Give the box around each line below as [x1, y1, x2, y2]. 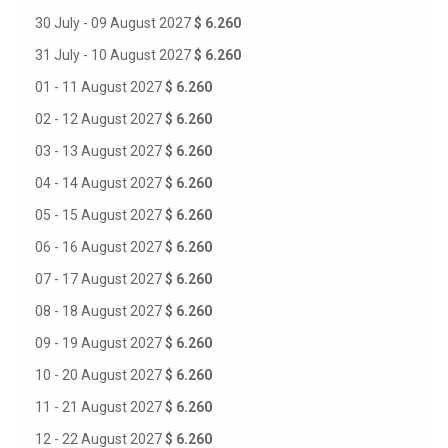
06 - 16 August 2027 [35, 239, 165, 255]
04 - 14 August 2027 [35, 175, 165, 191]
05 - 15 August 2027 [35, 207, 165, 223]
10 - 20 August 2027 [35, 367, 165, 383]
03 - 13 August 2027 [35, 143, 165, 159]
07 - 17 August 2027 [35, 271, 165, 287]
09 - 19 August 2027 [35, 335, 165, 351]
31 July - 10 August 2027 [35, 47, 194, 63]
